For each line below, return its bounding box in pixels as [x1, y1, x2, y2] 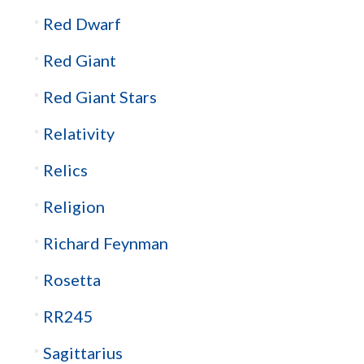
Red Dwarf [42, 14, 121, 34]
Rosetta [42, 270, 101, 290]
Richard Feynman [42, 233, 168, 253]
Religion [42, 197, 105, 217]
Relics [42, 160, 88, 180]
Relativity [42, 123, 115, 144]
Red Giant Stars [42, 87, 157, 107]
